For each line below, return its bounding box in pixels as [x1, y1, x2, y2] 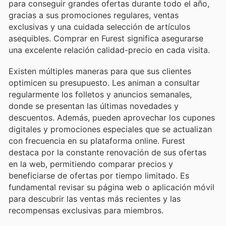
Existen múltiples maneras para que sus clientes [9, 66, 191, 76]
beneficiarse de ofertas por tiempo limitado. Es [9, 170, 189, 181]
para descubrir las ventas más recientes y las [9, 193, 181, 204]
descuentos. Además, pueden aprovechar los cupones [9, 112, 215, 123]
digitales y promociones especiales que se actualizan [9, 124, 212, 134]
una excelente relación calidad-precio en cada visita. [9, 44, 210, 55]
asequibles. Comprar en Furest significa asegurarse [9, 33, 203, 43]
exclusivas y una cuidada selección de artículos [9, 21, 190, 32]
